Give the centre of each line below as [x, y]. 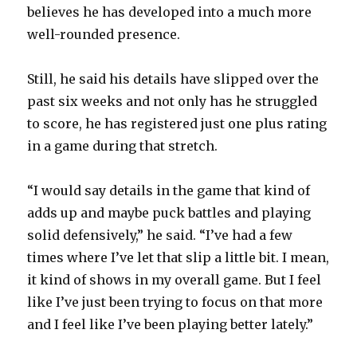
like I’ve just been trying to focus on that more [175, 302]
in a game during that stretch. [123, 146]
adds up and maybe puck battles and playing [169, 213]
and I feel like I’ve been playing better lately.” [171, 325]
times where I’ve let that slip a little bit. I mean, [178, 258]
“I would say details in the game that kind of [169, 191]
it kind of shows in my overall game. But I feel [175, 280]
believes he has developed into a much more [170, 12]
